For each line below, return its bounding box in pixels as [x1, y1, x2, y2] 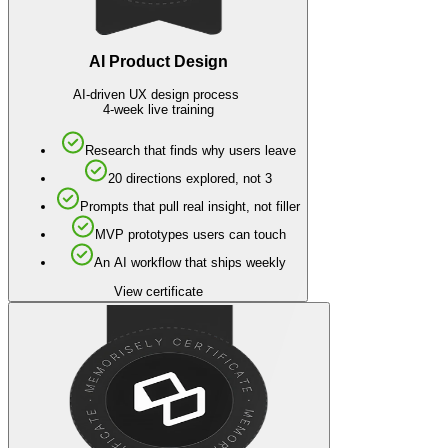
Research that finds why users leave [84, 143, 296, 159]
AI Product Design [88, 53, 228, 71]
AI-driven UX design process [73, 87, 243, 103]
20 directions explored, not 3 [108, 171, 272, 187]
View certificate [113, 283, 203, 299]
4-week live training [102, 102, 214, 118]
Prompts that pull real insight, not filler [80, 199, 300, 215]
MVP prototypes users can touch [94, 227, 286, 243]
